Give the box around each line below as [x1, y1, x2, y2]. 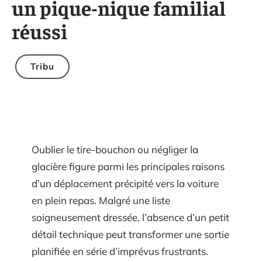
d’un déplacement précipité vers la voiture [32, 177, 219, 189]
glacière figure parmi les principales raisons [32, 160, 225, 173]
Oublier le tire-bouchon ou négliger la [32, 143, 198, 156]
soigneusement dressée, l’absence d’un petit [32, 211, 229, 223]
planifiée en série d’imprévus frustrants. [32, 245, 208, 257]
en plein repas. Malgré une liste [32, 194, 170, 206]
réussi [12, 18, 67, 44]
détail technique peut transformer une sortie [32, 228, 229, 240]
